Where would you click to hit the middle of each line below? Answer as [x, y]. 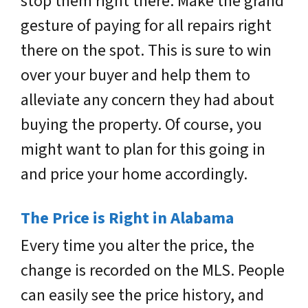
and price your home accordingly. [134, 174]
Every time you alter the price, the [137, 246]
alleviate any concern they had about [147, 100]
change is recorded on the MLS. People [153, 271]
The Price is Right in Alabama [127, 218]
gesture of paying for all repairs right [146, 26]
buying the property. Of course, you [141, 125]
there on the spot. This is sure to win [146, 51]
